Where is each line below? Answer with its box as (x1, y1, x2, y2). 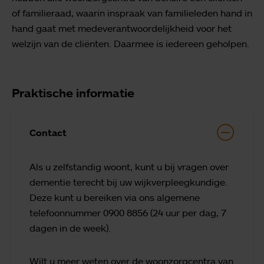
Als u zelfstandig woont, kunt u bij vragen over (29, 160, 229, 173)
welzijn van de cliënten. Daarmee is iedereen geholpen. (12, 37, 249, 49)
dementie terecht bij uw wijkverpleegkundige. (29, 176, 227, 188)
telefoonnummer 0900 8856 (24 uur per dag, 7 (29, 206, 226, 219)
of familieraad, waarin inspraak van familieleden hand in (12, 6, 252, 19)
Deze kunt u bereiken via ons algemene (29, 191, 200, 203)
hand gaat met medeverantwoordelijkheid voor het (12, 22, 232, 34)
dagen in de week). (29, 222, 111, 234)
